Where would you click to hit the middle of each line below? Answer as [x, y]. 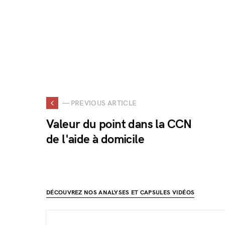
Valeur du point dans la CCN [119, 124]
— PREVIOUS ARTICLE [100, 103]
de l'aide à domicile [95, 139]
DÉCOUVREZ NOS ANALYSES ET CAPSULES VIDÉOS [121, 193]
